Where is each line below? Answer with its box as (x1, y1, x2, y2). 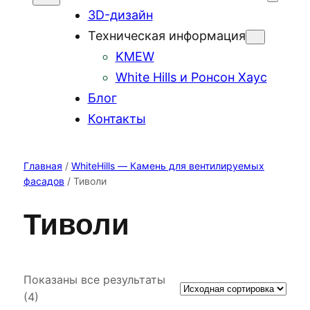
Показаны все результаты (23, 272, 165, 286)
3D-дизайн (87, 8, 153, 23)
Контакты (87, 111, 146, 127)
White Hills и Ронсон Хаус (115, 70, 267, 85)
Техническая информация (87, 28, 246, 44)
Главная (23, 160, 62, 172)
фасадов (23, 175, 64, 188)
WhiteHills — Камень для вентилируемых (71, 160, 264, 172)
